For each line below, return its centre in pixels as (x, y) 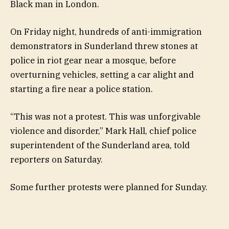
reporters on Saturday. (56, 160)
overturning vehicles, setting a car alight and (102, 75)
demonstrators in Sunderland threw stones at (104, 46)
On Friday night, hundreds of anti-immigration (106, 32)
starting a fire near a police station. (82, 89)
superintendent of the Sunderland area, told (100, 145)
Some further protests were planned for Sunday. (109, 187)
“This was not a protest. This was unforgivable (105, 117)
